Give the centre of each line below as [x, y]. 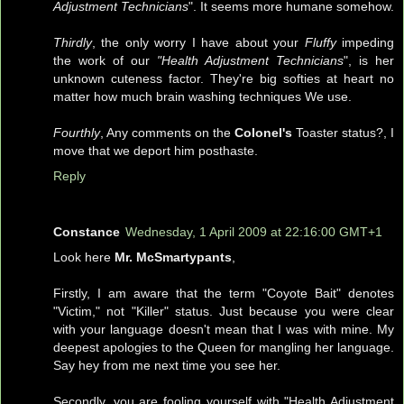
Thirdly [73, 42]
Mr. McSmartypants [173, 257]
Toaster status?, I [343, 132]
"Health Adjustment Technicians [250, 60]
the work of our [105, 60]
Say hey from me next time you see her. [167, 365]
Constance [87, 231]
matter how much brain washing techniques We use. [202, 96]
